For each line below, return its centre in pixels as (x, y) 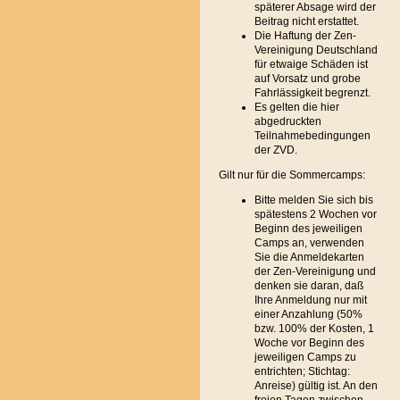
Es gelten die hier (297, 107)
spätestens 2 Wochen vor (316, 214)
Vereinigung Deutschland (316, 50)
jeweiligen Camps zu (305, 357)
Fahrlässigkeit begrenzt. (312, 93)
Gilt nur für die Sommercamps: (292, 175)
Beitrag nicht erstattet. (307, 21)
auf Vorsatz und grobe (308, 79)
